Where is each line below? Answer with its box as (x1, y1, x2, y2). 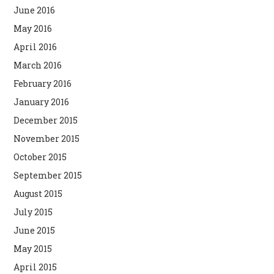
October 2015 (13, 150, 67, 163)
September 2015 (13, 169, 83, 181)
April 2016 (13, 40, 57, 53)
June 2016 (13, 4, 56, 16)
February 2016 (13, 77, 72, 89)
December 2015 (13, 114, 78, 126)
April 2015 (13, 261, 57, 273)
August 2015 (13, 187, 63, 199)
